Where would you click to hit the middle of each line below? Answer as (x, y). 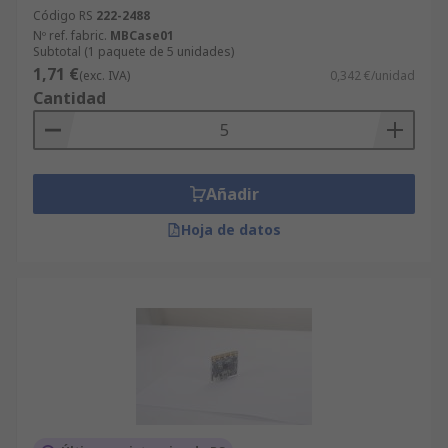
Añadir (232, 194)
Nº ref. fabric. (70, 35)
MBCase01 (142, 35)
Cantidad (69, 98)
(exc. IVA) (104, 75)
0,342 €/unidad (372, 75)
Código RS (63, 15)
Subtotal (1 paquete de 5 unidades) (133, 51)
